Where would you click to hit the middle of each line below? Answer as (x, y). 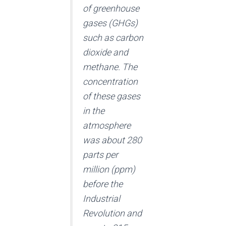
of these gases (111, 96)
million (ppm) (109, 169)
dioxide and (105, 52)
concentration (110, 82)
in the (94, 111)
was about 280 (112, 140)
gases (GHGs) (110, 23)
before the (103, 184)
